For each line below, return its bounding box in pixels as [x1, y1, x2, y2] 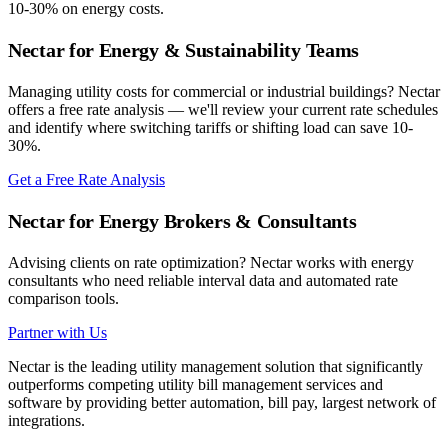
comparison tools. [8, 290, 119, 308]
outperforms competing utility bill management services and [8, 376, 383, 394]
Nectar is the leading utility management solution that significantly [8, 358, 423, 376]
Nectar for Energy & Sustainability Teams [8, 39, 359, 62]
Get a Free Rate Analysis [8, 171, 165, 189]
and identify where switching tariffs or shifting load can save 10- [8, 119, 413, 137]
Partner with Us [8, 324, 107, 342]
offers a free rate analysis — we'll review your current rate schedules [8, 101, 438, 119]
